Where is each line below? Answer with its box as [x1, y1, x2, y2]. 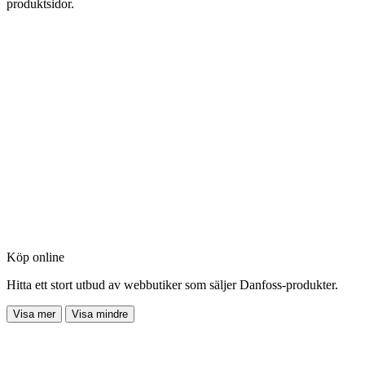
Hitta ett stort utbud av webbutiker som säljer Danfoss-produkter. [7, 277, 338, 292]
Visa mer [13, 307, 55, 320]
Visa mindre [72, 307, 128, 320]
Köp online [7, 249, 64, 264]
